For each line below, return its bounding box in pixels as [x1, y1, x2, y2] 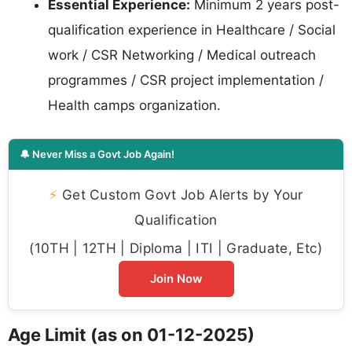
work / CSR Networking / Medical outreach [48, 47, 316, 64]
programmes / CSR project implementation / [48, 72, 324, 89]
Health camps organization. [48, 97, 221, 114]
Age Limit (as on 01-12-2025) [8, 324, 255, 345]
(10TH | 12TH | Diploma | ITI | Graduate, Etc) [29, 239, 323, 256]
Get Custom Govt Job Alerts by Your [57, 185, 303, 203]
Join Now [149, 270, 203, 286]
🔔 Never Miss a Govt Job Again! [20, 147, 174, 160]
